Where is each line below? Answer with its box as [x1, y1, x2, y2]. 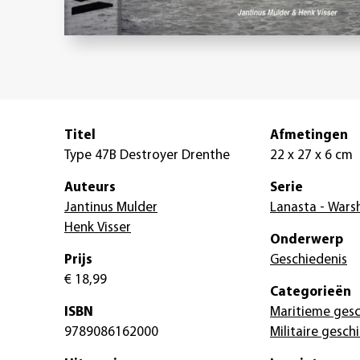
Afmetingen [270, 129, 348, 143]
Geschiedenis [270, 253, 347, 268]
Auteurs [64, 181, 116, 195]
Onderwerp [270, 233, 343, 247]
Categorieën [270, 285, 351, 300]
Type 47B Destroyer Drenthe [64, 149, 230, 163]
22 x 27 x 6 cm [270, 149, 353, 163]
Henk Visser [64, 221, 131, 235]
